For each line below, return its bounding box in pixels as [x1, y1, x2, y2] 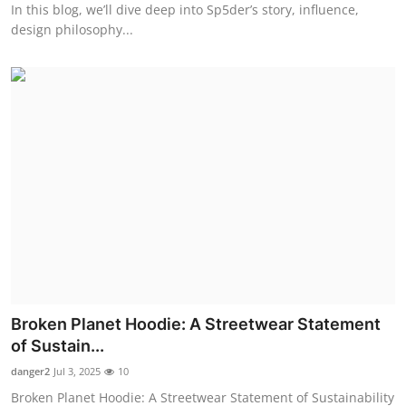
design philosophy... [11, 20, 133, 38]
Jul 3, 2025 [53, 364, 101, 379]
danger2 [11, 364, 50, 379]
